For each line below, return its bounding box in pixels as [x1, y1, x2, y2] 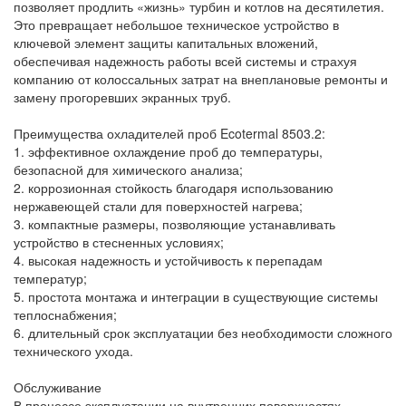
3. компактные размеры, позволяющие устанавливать [14, 215, 335, 234]
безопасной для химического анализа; [14, 160, 243, 179]
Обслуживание [14, 378, 101, 397]
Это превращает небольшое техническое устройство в [14, 15, 339, 34]
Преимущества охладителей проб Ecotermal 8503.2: [14, 124, 325, 143]
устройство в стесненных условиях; [14, 233, 224, 252]
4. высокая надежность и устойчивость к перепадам [14, 251, 323, 270]
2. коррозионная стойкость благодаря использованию [14, 179, 333, 198]
